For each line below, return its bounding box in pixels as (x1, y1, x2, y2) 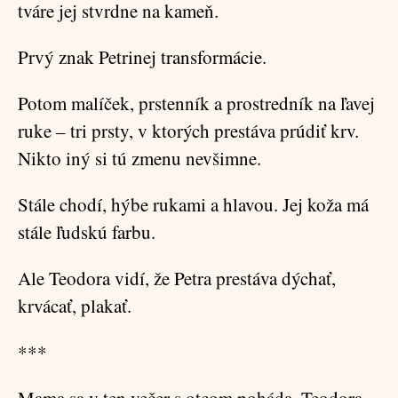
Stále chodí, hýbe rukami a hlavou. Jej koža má (18, 192, 369, 217)
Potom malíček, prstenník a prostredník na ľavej (18, 91, 375, 115)
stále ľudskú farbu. (18, 219, 155, 244)
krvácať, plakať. (18, 293, 131, 318)
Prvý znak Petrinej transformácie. (18, 44, 267, 69)
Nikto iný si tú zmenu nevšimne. (18, 146, 261, 171)
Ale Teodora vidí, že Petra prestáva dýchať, (18, 266, 336, 291)
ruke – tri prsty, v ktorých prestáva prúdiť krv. (18, 118, 359, 143)
